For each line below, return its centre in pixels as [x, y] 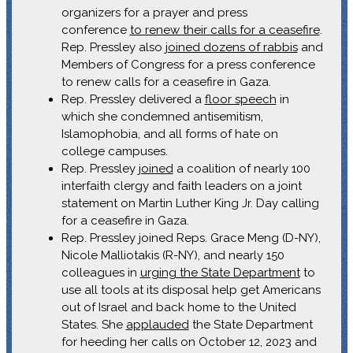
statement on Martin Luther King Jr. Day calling [190, 203]
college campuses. [114, 151]
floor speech [240, 99]
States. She [93, 324]
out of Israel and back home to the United [178, 307]
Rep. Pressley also [113, 47]
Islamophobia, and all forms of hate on [169, 134]
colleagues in [100, 272]
